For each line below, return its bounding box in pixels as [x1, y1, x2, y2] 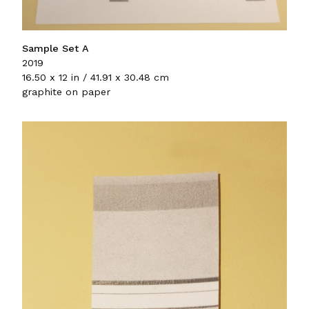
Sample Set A [22, 42, 89, 54]
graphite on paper [22, 86, 110, 97]
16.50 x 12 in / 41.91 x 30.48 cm [22, 71, 169, 83]
